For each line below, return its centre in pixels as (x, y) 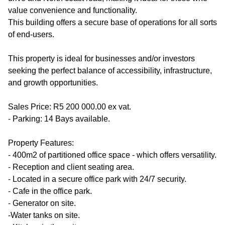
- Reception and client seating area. (71, 167)
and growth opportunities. (53, 83)
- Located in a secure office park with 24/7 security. (97, 179)
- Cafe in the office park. (50, 191)
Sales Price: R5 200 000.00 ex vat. (70, 107)
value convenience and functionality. (73, 10)
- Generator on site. (42, 203)
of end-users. (31, 34)
